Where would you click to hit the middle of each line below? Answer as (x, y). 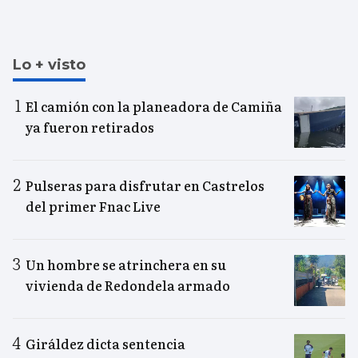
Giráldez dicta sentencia (105, 343)
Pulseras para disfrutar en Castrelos (145, 185)
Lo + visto (49, 64)
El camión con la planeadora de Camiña (154, 106)
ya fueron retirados (90, 127)
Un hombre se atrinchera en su (126, 264)
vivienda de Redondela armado (128, 285)
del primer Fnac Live (93, 206)
